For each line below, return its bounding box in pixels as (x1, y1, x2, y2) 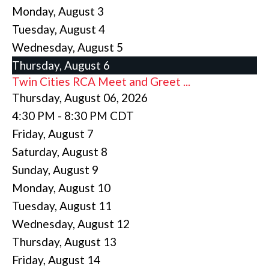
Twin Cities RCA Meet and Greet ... (12, 74, 190, 88)
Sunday (12, 162, 48, 177)
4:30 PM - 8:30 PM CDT (12, 108, 134, 122)
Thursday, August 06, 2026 (12, 90, 148, 104)
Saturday (12, 144, 57, 159)
